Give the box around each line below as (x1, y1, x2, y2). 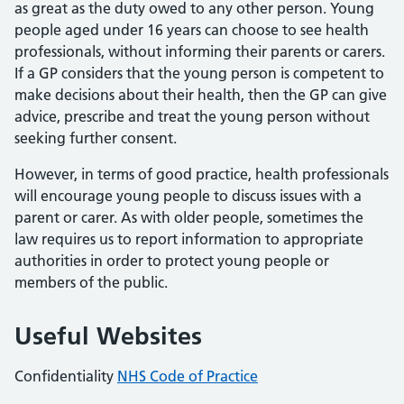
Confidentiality (14, 367, 117, 385)
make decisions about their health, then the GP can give (14, 86, 387, 104)
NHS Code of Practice (117, 367, 258, 385)
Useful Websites (14, 321, 202, 351)
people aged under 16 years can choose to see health (14, 21, 369, 39)
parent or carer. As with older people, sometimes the (14, 208, 363, 226)
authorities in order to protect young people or (14, 252, 329, 270)
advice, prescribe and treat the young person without (14, 107, 370, 125)
